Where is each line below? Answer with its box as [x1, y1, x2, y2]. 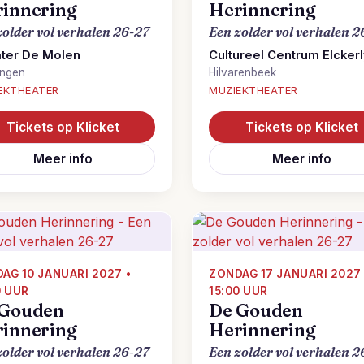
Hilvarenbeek [209, 66, 276, 79]
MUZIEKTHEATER [209, 84, 298, 97]
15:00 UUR [209, 284, 268, 297]
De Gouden [209, 300, 304, 322]
